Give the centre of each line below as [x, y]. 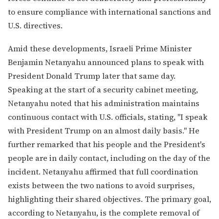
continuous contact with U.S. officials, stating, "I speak [108, 117]
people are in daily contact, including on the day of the [109, 158]
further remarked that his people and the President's [107, 144]
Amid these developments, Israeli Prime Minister [100, 49]
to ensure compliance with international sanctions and [109, 11]
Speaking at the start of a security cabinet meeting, [103, 90]
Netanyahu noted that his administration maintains [104, 103]
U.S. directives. [35, 25]
